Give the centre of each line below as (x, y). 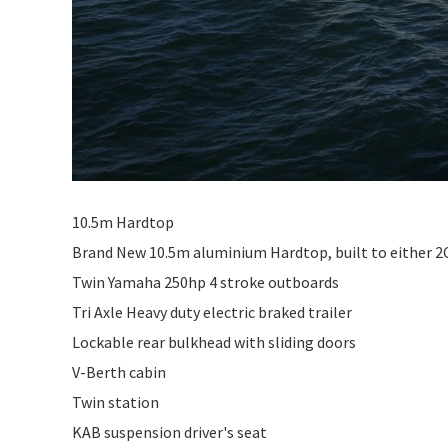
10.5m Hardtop (123, 221)
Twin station (115, 401)
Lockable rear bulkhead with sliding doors (214, 341)
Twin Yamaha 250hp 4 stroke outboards (205, 281)
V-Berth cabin (119, 371)
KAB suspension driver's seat (169, 431)
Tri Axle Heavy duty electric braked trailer (212, 311)
